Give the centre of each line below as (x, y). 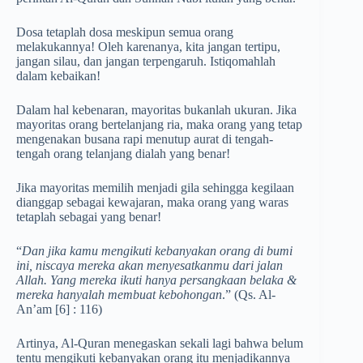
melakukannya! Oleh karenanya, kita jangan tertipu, (148, 47)
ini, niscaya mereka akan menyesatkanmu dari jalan (149, 266)
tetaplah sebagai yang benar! (89, 217)
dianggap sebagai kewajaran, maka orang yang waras (152, 203)
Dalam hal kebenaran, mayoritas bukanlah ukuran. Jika (156, 110)
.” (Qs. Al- (249, 295)
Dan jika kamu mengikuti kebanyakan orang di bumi (157, 251)
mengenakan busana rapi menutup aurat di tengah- (145, 139)
